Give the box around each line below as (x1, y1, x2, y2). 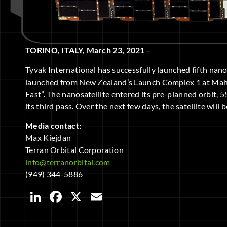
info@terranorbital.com (25, 157, 110, 167)
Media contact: (25, 121, 82, 131)
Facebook (64, 186, 135, 207)
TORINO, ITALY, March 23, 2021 (25, 45, 146, 55)
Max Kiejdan (25, 133, 71, 143)
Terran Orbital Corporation (25, 145, 124, 155)
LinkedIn (44, 186, 106, 207)
